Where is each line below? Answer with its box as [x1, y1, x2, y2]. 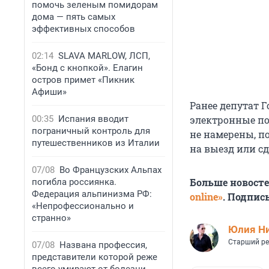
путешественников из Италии [32, 138, 160, 148]
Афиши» [32, 86, 67, 97]
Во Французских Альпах [59, 165, 162, 175]
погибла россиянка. [32, 177, 116, 187]
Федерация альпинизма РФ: [32, 189, 152, 199]
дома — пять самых [32, 11, 115, 22]
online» [190, 190, 223, 204]
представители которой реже [32, 252, 157, 262]
